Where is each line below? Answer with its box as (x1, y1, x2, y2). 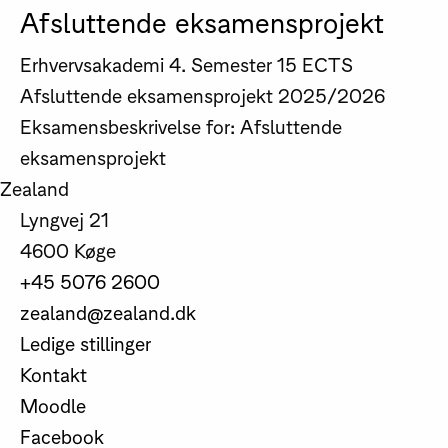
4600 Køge (19, 237, 116, 263)
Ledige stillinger (19, 330, 151, 356)
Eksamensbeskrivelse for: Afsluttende (19, 113, 342, 139)
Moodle (19, 392, 86, 418)
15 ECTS (276, 51, 353, 77)
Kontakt (19, 361, 87, 387)
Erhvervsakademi (19, 51, 164, 77)
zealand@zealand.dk (19, 299, 196, 325)
